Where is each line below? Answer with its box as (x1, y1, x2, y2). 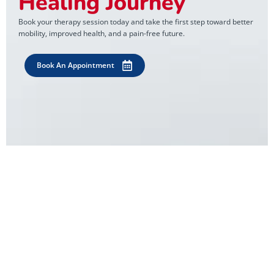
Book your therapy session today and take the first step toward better (18, 16, 253, 27)
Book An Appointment (37, 60, 114, 71)
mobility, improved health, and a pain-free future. (18, 28, 185, 39)
